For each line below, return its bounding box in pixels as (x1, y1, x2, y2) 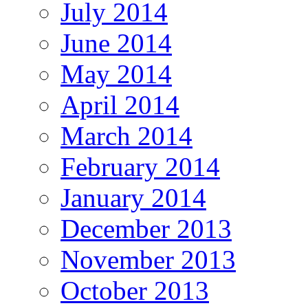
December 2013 (60, 214, 232, 244)
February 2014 (60, 152, 220, 182)
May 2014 (60, 59, 172, 89)
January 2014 (60, 183, 206, 213)
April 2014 (60, 90, 179, 120)
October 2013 (60, 276, 209, 306)
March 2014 (60, 121, 192, 151)
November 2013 (60, 245, 236, 275)
